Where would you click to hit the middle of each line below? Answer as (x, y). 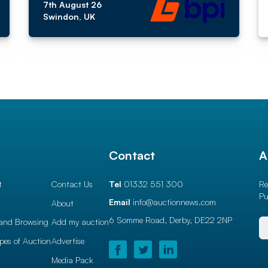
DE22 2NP (214, 220)
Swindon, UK (69, 16)
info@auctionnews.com (175, 202)
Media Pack (72, 260)
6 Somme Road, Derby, (151, 220)
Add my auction (80, 222)
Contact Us (72, 184)
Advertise (68, 240)
